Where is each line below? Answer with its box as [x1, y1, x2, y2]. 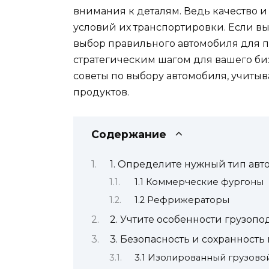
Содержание [91, 128, 166, 141]
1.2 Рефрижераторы [134, 194, 229, 205]
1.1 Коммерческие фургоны [134, 177, 264, 188]
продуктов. [73, 86, 129, 98]
